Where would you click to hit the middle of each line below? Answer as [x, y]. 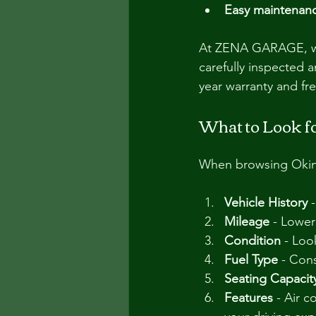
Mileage [247, 221]
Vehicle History [266, 202]
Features [249, 298]
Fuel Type [251, 260]
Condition [253, 241]
